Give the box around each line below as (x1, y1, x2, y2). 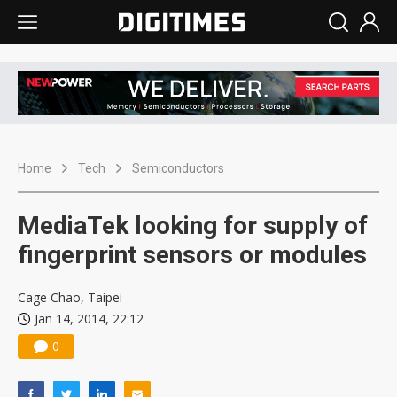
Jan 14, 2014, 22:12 (35, 310, 144, 328)
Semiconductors (132, 161, 224, 176)
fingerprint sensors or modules (18, 240, 367, 270)
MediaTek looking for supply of (18, 211, 368, 241)
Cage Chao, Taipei (18, 289, 122, 307)
